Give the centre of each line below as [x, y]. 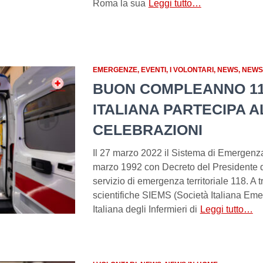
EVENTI [153, 70]
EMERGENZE [115, 70]
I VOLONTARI [191, 70]
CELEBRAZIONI [147, 130]
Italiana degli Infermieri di [145, 210]
